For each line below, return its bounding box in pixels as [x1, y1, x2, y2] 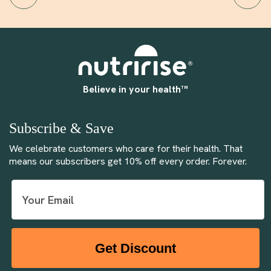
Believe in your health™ [83, 82, 188, 96]
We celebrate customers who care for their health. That [9, 142, 243, 155]
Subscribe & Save [9, 120, 114, 136]
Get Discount [95, 240, 176, 256]
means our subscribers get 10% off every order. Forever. [9, 155, 247, 168]
